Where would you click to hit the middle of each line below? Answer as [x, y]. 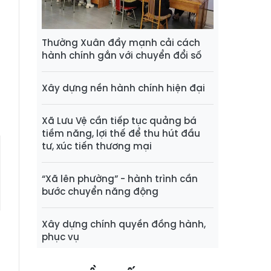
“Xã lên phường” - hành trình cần [120, 179]
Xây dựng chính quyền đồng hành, [124, 224]
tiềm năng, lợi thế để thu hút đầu [121, 134]
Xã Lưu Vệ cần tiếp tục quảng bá [119, 121]
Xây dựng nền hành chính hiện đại [123, 88]
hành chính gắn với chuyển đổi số [122, 56]
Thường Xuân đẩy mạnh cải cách [121, 43]
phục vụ [60, 237]
